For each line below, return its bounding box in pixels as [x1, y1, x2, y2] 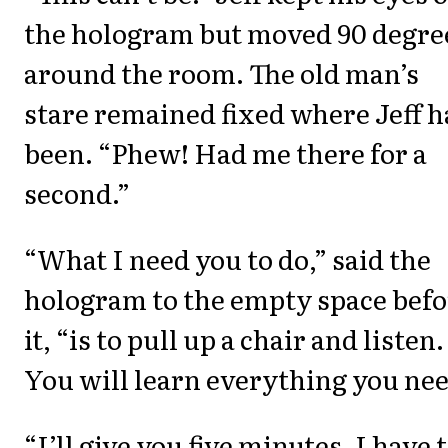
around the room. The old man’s [24, 52, 419, 92]
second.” [24, 172, 130, 212]
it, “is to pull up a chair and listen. [24, 318, 444, 358]
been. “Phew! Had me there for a [24, 132, 427, 172]
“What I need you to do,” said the [24, 238, 431, 278]
